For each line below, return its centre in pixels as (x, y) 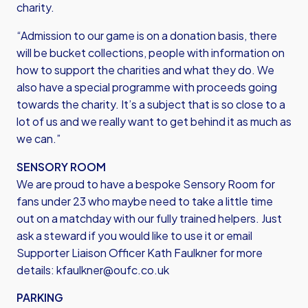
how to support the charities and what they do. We (145, 70)
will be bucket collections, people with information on (151, 53)
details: (36, 270)
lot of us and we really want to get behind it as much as (154, 121)
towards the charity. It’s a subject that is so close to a (151, 104)
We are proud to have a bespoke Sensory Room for (146, 184)
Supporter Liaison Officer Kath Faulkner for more (140, 253)
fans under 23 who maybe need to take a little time (145, 201)
